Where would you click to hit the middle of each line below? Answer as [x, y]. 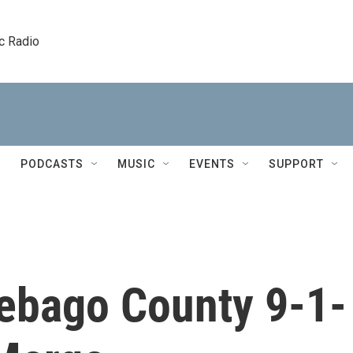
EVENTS [212, 164]
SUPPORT [296, 164]
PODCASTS [52, 164]
